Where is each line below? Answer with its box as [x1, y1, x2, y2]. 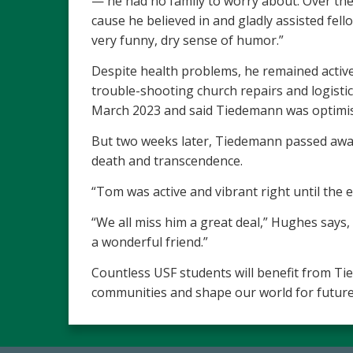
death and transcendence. [91, 152, 246, 169]
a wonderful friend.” [91, 233, 208, 251]
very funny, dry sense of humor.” [91, 32, 284, 49]
